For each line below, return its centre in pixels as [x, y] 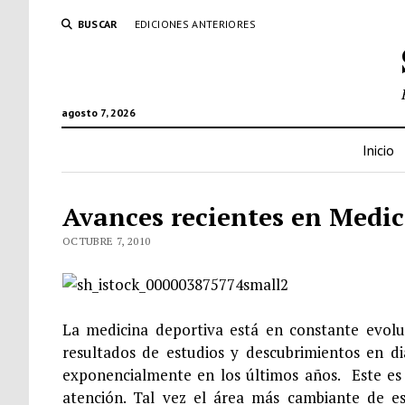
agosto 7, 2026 [98, 113]
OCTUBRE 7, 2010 [106, 241]
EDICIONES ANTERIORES [195, 24]
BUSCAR [98, 24]
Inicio [378, 150]
